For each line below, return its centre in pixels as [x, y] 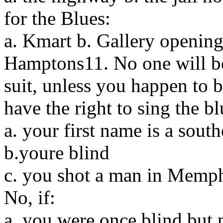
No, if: [30, 197]
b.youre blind [57, 152]
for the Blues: [57, 18]
